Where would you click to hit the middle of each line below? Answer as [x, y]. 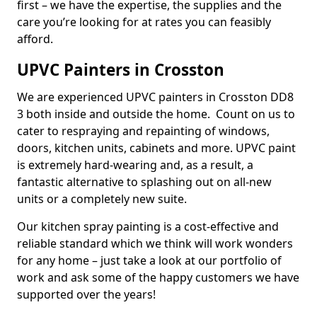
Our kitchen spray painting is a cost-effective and [148, 226]
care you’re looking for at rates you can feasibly [144, 22]
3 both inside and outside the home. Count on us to [156, 114]
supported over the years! [86, 294]
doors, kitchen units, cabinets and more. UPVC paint [156, 148]
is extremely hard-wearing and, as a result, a [135, 165]
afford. [35, 39]
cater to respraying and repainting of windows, [143, 131]
